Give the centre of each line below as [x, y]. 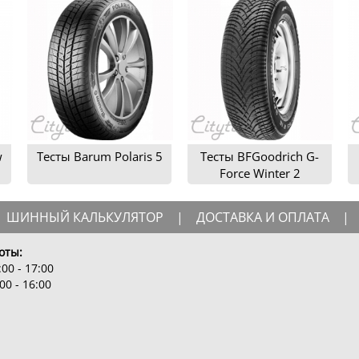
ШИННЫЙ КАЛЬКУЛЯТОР [85, 217]
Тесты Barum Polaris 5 [99, 156]
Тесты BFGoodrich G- [260, 156]
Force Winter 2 [260, 173]
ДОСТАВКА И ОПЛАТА [263, 217]
